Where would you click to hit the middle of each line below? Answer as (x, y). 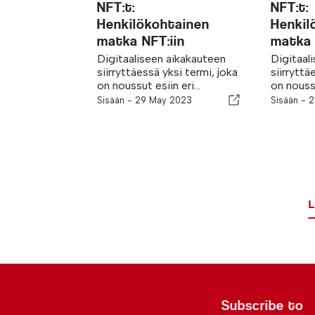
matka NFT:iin (141, 41)
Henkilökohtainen (153, 24)
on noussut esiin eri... (149, 85)
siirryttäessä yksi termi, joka (167, 72)
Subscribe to (263, 306)
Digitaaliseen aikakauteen (161, 59)
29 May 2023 (163, 100)
